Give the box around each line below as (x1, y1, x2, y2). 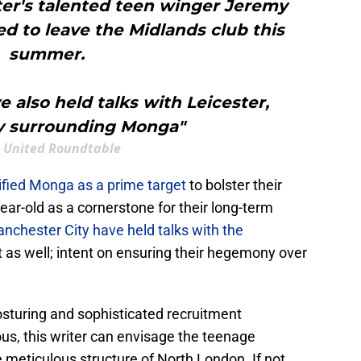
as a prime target (77, 176, 186, 194)
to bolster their (186, 176, 282, 194)
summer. (9, 44, 85, 64)
